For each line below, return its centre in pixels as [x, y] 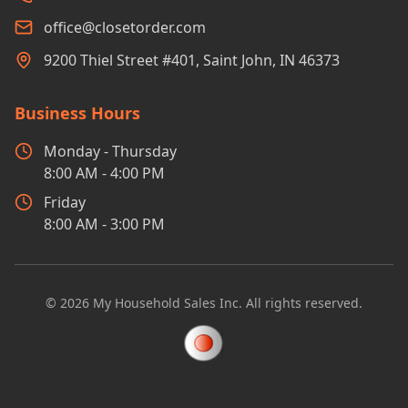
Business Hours [77, 112]
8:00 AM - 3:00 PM [104, 224]
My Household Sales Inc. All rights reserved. [226, 302]
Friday [65, 202]
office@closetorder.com [125, 27]
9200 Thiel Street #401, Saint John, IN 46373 [192, 60]
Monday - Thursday [110, 151]
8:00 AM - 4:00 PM [104, 173]
